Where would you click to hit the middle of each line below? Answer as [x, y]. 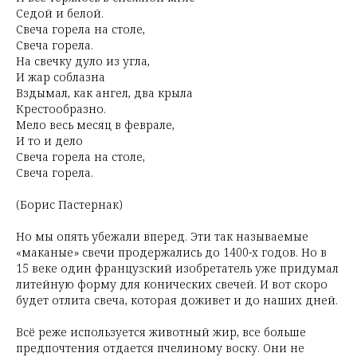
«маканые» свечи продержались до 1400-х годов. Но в [171, 252]
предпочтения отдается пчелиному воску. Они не [160, 348]
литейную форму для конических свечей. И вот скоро [172, 284]
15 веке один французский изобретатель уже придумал [177, 268]
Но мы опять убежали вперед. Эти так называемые [162, 236]
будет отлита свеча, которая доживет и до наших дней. [177, 300]
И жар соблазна [61, 77]
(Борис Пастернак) [69, 204]
